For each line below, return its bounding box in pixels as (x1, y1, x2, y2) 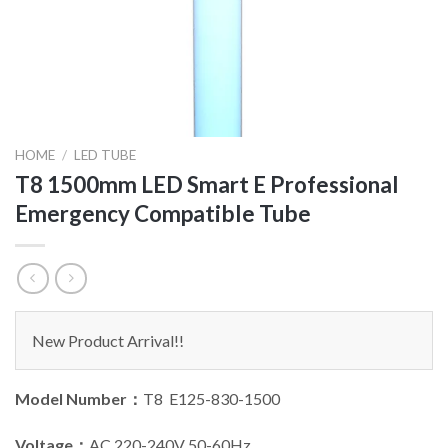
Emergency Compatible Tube (15, 200, 311, 228)
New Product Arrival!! (32, 330, 184, 350)
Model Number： (15, 388, 143, 408)
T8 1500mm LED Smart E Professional (15, 171, 399, 199)
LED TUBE (74, 147, 137, 164)
